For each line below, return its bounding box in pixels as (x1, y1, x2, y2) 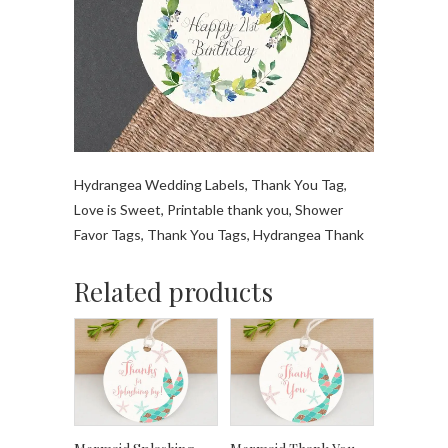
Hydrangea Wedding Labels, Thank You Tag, (74, 175, 347, 193)
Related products (74, 273, 273, 309)
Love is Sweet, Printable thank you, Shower (74, 200, 343, 218)
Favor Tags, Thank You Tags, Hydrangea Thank (74, 225, 364, 243)
